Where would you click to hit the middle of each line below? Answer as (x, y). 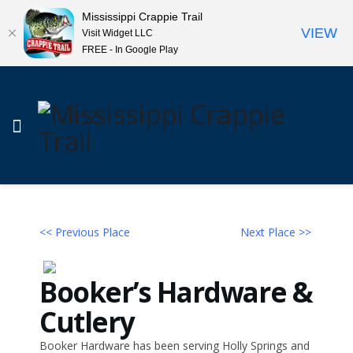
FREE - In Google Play (130, 49)
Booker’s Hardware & (176, 292)
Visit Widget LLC (117, 33)
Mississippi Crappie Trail (142, 16)
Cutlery (87, 322)
